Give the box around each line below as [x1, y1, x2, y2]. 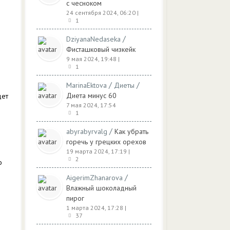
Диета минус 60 [66, 91, 117, 100]
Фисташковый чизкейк [66, 45, 136, 54]
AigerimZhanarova [66, 173, 123, 182]
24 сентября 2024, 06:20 [66, 9, 136, 16]
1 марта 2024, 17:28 [66, 204, 123, 212]
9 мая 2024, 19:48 [66, 55, 117, 63]
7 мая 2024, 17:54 [66, 101, 116, 109]
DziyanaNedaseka [66, 34, 121, 44]
